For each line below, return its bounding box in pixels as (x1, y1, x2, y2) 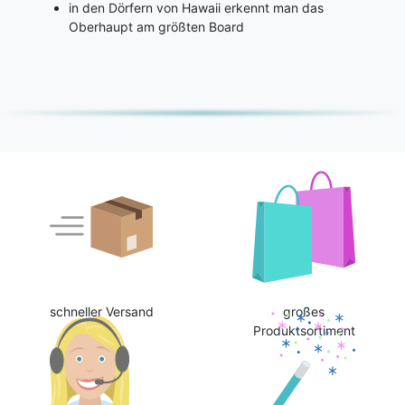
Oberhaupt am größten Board (69, 18, 244, 34)
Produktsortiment (252, 323, 355, 339)
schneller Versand (49, 304, 154, 320)
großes (283, 304, 325, 320)
